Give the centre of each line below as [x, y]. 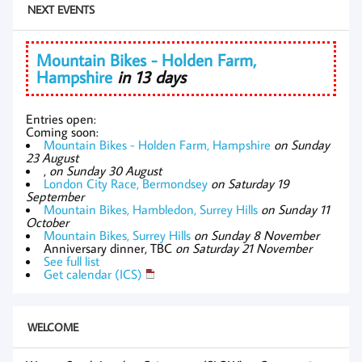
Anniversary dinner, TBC [109, 248]
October [47, 222]
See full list [72, 261]
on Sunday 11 [295, 209]
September [55, 196]
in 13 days [152, 76]
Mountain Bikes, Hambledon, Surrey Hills [151, 209]
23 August [52, 157]
